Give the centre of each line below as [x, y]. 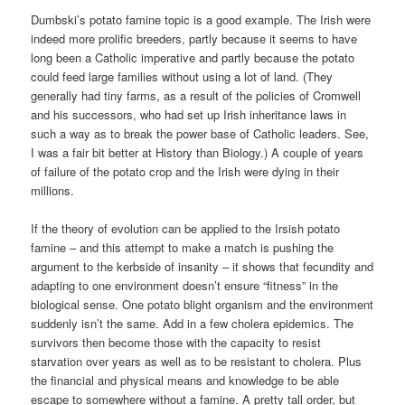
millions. [53, 190]
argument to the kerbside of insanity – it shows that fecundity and [202, 266]
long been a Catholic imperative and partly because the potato [193, 57]
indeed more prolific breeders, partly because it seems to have [194, 38]
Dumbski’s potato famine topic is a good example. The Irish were [201, 19]
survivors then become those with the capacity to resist [176, 342]
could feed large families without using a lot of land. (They [182, 76]
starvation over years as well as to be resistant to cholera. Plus [197, 361]
